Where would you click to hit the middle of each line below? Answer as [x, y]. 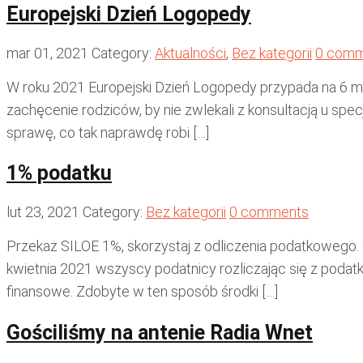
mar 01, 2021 [47, 53]
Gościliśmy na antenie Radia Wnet [160, 332]
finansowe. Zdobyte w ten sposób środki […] [142, 291]
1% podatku [59, 173]
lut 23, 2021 [43, 212]
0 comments [269, 212]
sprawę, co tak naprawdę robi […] [108, 132]
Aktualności [190, 53]
